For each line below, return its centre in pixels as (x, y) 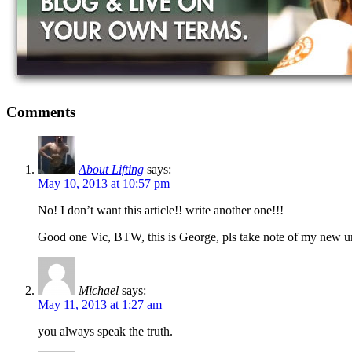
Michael (99, 291)
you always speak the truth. (105, 332)
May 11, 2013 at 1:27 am (100, 305)
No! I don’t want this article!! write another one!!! (161, 211)
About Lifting (111, 170)
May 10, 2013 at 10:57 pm (104, 184)
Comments (41, 112)
